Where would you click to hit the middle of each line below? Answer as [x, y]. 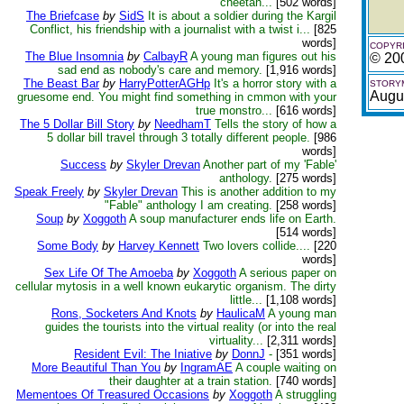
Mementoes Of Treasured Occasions [113, 395]
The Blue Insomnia [74, 56]
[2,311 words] [300, 340]
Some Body [68, 246]
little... [246, 300]
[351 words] [304, 354]
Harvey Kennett [159, 246]
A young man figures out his [263, 56]
